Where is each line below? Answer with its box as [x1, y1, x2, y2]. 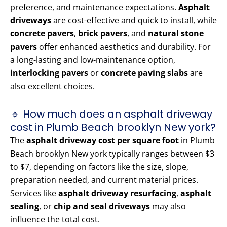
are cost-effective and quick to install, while [51, 15, 217, 26]
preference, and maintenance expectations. [10, 2, 178, 13]
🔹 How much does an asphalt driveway [10, 107, 212, 122]
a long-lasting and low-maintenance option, [10, 54, 175, 66]
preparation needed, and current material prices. [10, 174, 198, 186]
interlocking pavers [10, 67, 88, 79]
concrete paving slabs [101, 67, 188, 79]
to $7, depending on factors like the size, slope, [10, 161, 188, 173]
